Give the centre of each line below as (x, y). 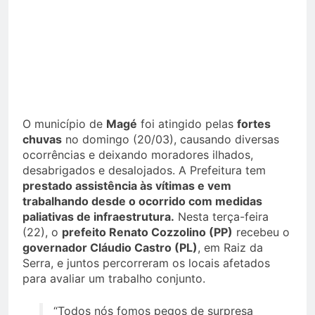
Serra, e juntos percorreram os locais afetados (146, 263)
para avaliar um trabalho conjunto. (114, 279)
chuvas (42, 140)
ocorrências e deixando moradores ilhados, (138, 155)
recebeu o (261, 232)
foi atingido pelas (187, 124)
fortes (254, 124)
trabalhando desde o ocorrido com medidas (142, 201)
